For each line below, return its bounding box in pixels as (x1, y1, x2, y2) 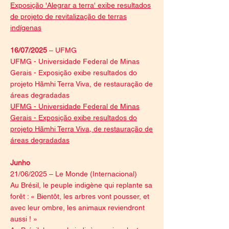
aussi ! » (10, 215, 37, 223)
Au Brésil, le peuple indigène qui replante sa (10, 181, 152, 189)
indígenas (10, 24, 41, 32)
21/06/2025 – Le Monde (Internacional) (10, 170, 137, 178)
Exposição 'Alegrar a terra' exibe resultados (10, 1, 151, 9)
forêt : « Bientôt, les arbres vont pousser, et (10, 192, 149, 200)
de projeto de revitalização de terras (10, 12, 127, 20)
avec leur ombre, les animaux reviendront (10, 203, 145, 212)
